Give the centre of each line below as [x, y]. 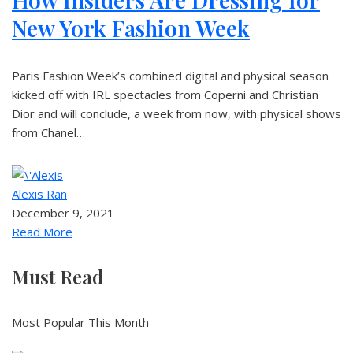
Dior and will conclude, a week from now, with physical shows [176, 113]
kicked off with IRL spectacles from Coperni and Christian [165, 95]
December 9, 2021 [63, 213]
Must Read [58, 277]
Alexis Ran [39, 194]
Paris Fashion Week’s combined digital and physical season [170, 76]
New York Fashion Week [131, 28]
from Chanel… [48, 132]
